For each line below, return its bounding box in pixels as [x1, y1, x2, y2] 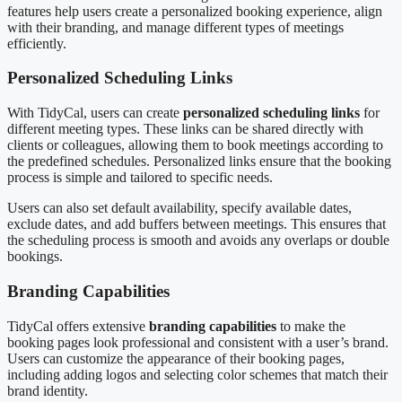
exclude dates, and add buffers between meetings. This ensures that [7, 216, 386, 232]
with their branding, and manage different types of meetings [7, 19, 344, 35]
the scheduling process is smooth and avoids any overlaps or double [7, 232, 389, 249]
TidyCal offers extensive [7, 318, 149, 334]
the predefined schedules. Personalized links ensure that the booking [7, 153, 391, 170]
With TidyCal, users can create [7, 105, 183, 121]
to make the [276, 318, 345, 334]
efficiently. [7, 35, 66, 51]
